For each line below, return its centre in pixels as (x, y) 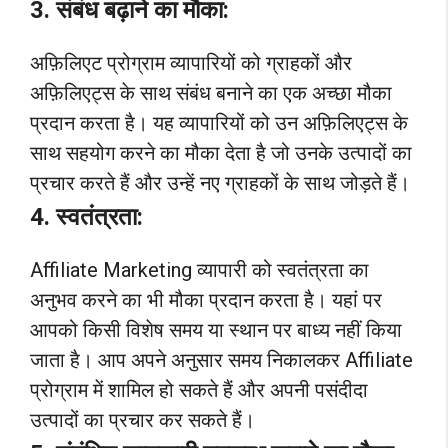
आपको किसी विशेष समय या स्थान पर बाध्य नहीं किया (216, 329)
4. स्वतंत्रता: (86, 216)
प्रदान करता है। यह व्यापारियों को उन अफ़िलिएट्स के (219, 122)
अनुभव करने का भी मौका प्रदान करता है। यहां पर (206, 299)
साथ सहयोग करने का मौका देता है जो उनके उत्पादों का (221, 152)
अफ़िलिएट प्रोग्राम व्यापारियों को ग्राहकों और (191, 62)
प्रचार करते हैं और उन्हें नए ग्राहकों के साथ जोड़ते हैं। (220, 182)
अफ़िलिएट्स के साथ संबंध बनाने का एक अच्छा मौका (211, 92)
